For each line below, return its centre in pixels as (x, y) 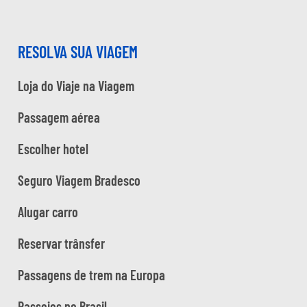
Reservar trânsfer (61, 243)
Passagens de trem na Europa (91, 274)
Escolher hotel (53, 148)
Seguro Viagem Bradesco (79, 180)
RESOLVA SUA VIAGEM (78, 51)
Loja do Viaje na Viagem (76, 85)
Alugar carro (48, 211)
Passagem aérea (59, 117)
